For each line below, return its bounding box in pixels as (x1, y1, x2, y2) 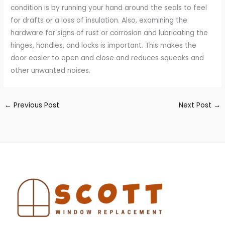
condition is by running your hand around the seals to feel (11, 3, 207, 13)
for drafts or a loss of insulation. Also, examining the (11, 15, 188, 25)
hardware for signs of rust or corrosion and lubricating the (11, 28, 208, 38)
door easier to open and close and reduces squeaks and (11, 53, 204, 63)
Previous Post (12, 100, 60, 110)
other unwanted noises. (11, 65, 91, 75)
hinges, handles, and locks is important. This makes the (11, 40, 197, 50)
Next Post (178, 100, 213, 110)
